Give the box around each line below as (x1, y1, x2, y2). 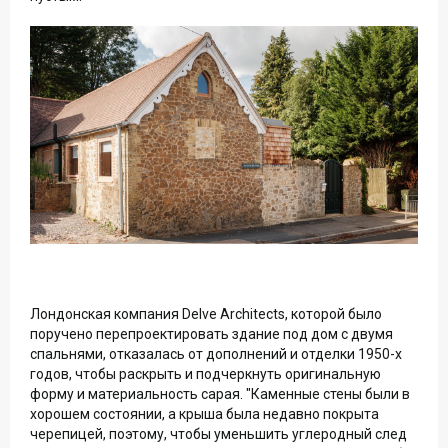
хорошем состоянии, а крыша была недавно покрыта (30, 405, 379, 422)
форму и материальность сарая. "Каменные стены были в (30, 385, 410, 402)
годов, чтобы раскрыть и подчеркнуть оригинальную (30, 365, 381, 382)
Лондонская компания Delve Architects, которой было (30, 305, 382, 322)
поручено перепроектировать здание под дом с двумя (30, 325, 393, 342)
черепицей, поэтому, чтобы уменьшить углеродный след (30, 425, 407, 442)
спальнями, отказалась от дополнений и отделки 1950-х (30, 345, 402, 362)
